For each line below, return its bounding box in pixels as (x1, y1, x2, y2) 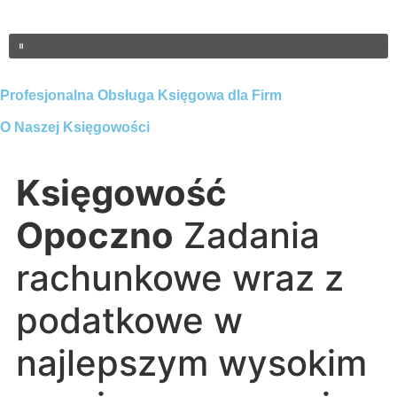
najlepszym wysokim (16, 340, 367, 385)
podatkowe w (16, 298, 243, 342)
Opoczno (16, 213, 174, 257)
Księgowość (16, 170, 227, 214)
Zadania (174, 213, 320, 257)
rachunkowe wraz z (16, 255, 344, 300)
